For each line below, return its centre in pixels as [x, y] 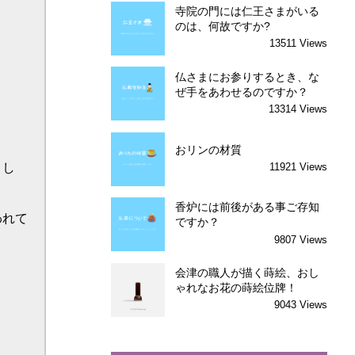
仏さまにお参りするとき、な [248, 76]
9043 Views [300, 305]
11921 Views [298, 166]
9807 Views [300, 239]
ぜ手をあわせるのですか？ [242, 92]
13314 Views [298, 109]
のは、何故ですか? [223, 27]
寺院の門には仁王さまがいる [248, 11]
